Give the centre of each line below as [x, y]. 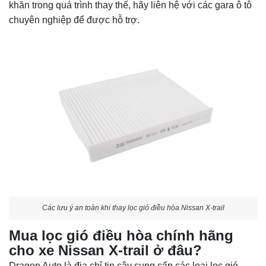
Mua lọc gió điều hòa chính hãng [121, 236]
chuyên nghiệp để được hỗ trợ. [74, 20]
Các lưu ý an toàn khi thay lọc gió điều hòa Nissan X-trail [133, 208]
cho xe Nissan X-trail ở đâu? [105, 251]
